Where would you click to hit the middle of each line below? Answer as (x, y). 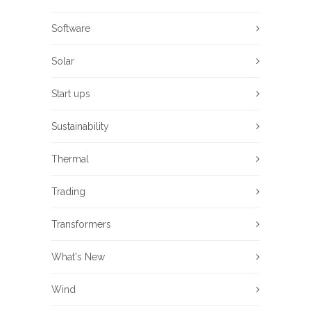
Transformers (81, 225)
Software (71, 29)
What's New (78, 257)
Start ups (71, 94)
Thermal (70, 159)
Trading (68, 192)
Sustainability (80, 127)
